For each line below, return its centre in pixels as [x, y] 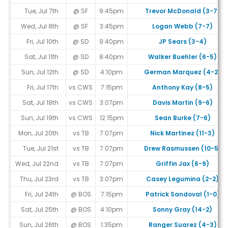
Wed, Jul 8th [40, 26]
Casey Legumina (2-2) [182, 179]
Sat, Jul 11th [41, 57]
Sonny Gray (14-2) [182, 210]
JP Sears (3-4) [182, 42]
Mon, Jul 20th [38, 133]
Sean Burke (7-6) [182, 118]
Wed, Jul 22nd [37, 164]
